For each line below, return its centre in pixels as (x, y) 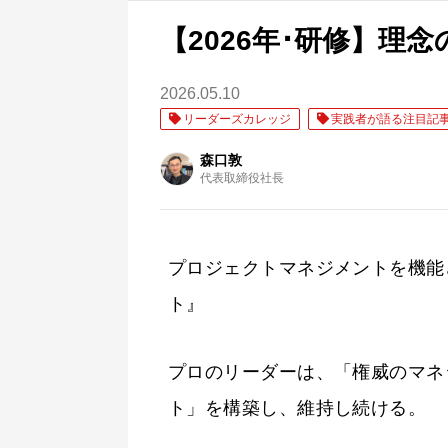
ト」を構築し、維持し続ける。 (297, 407)
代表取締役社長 (241, 177)
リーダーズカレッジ (236, 118)
